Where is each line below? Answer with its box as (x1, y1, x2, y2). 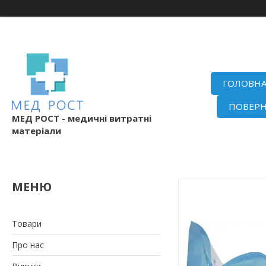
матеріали (12, 124, 61, 137)
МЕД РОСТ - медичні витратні (12, 112, 151, 124)
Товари (12, 217, 42, 229)
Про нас (12, 239, 44, 251)
